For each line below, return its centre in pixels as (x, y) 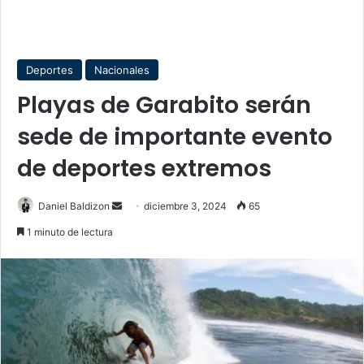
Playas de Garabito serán (164, 105)
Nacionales (122, 70)
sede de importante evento (175, 137)
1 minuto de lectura (69, 232)
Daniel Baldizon (74, 206)
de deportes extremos (144, 169)
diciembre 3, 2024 (185, 206)
